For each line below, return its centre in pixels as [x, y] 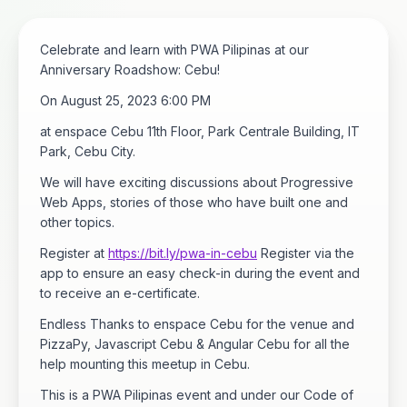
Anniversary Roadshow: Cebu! [130, 69]
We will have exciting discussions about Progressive [197, 182]
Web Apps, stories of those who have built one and [194, 202]
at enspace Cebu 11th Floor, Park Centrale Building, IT [200, 131]
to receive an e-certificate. [120, 293]
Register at [74, 253]
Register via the [306, 253]
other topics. [77, 222]
